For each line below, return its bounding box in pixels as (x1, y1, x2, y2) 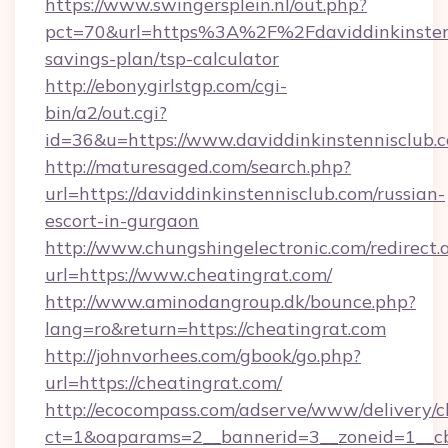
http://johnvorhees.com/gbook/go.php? (45, 344, 361, 367)
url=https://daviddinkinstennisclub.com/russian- (45, 182, 445, 205)
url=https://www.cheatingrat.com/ (45, 263, 332, 286)
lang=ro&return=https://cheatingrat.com (45, 317, 386, 340)
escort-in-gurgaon (45, 209, 199, 232)
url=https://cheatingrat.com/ (45, 371, 282, 394)
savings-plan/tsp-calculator (45, 47, 279, 70)
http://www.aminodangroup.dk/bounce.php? (45, 290, 416, 313)
